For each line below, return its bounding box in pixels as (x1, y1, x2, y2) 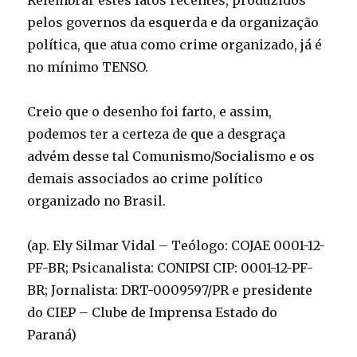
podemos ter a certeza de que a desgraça (27, 126, 286, 142)
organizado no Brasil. (27, 193, 167, 209)
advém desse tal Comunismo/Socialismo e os (27, 148, 316, 164)
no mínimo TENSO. (27, 59, 149, 75)
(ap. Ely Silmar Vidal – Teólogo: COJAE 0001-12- (27, 237, 326, 253)
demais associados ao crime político (27, 171, 264, 186)
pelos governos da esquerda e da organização (27, 14, 320, 30)
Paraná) (27, 327, 77, 343)
